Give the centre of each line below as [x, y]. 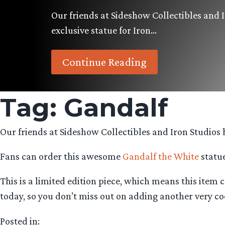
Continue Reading [104, 62]
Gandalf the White [161, 156]
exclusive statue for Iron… [104, 30]
